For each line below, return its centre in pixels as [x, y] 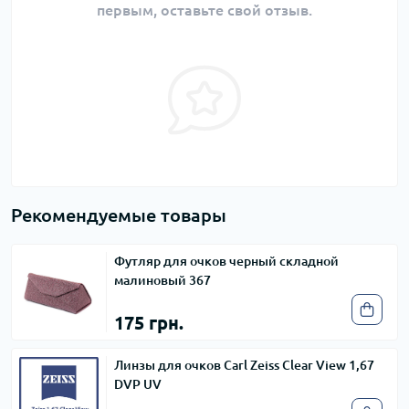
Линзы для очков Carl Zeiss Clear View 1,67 [244, 366]
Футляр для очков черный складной [226, 262]
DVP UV [138, 385]
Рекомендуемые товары [119, 215]
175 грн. [149, 323]
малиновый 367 [163, 281]
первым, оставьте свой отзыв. [204, 10]
